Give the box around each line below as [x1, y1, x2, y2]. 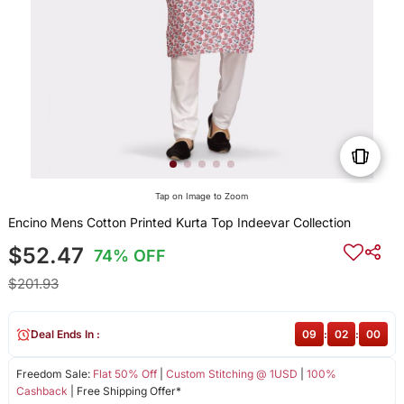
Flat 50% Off [92, 367, 157, 381]
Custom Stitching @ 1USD [165, 367, 298, 381]
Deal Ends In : [30, 327, 100, 342]
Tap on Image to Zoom [155, 191, 249, 202]
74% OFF [94, 246, 167, 266]
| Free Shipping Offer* [67, 384, 181, 399]
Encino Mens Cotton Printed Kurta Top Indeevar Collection [7, 215, 351, 231]
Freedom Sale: [15, 367, 93, 381]
